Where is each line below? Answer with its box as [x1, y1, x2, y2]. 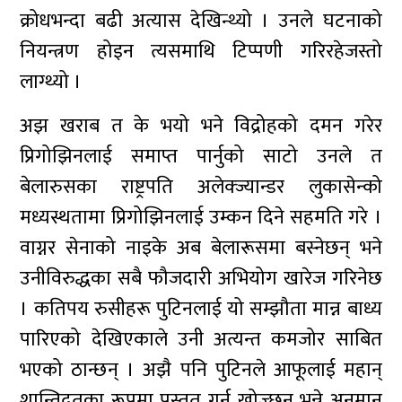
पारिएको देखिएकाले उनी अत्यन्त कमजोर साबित [20, 323, 382, 356]
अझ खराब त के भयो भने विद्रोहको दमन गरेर [20, 109, 382, 143]
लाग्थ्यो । [20, 66, 87, 99]
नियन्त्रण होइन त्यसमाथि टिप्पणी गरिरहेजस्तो [20, 35, 382, 68]
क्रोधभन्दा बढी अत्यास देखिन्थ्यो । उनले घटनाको [20, 4, 382, 38]
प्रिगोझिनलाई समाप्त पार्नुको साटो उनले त [20, 140, 382, 173]
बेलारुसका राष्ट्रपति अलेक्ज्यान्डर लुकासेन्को [20, 170, 382, 204]
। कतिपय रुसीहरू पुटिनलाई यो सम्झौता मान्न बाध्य [20, 293, 382, 326]
